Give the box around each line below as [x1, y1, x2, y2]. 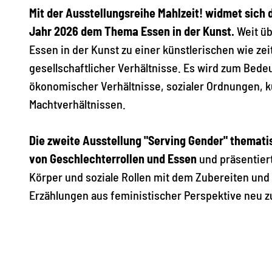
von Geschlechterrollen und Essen [29, 151, 197, 166]
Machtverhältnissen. [29, 96, 128, 111]
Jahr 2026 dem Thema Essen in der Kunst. [29, 23, 237, 38]
